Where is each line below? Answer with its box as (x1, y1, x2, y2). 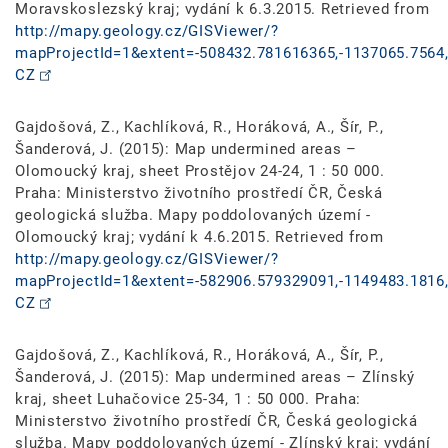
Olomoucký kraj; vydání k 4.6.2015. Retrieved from (15, 227, 384, 246)
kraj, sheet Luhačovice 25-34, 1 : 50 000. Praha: (15, 389, 361, 408)
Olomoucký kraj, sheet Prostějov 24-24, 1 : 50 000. (15, 161, 385, 180)
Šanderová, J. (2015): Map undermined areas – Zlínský (15, 367, 415, 386)
